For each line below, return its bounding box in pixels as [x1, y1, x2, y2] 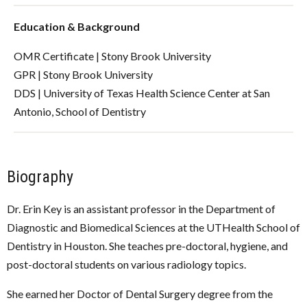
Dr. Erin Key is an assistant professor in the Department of [7, 201, 275, 215]
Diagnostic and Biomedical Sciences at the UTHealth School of [7, 220, 300, 234]
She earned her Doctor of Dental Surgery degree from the [7, 286, 273, 300]
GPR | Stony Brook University [14, 67, 153, 81]
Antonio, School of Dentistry [14, 104, 146, 118]
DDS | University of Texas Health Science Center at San [14, 86, 270, 99]
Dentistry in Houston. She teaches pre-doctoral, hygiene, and [7, 238, 288, 252]
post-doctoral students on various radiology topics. [7, 257, 248, 271]
